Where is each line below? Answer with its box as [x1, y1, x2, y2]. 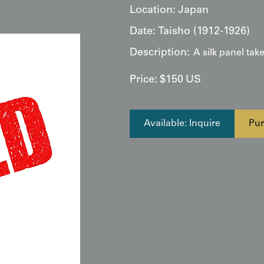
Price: [130, 75, 157, 85]
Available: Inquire [144, 119, 220, 128]
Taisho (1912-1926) [158, 27, 250, 37]
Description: [130, 48, 190, 58]
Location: [130, 5, 176, 16]
